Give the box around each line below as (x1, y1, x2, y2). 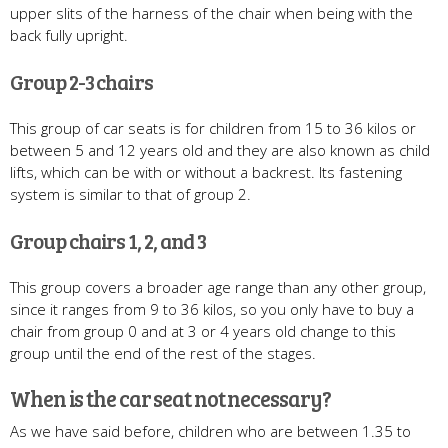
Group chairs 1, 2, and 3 (10, 226, 206, 256)
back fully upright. (10, 25, 128, 46)
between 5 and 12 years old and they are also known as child (10, 140, 430, 161)
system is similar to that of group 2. (10, 184, 251, 205)
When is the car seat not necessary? (10, 383, 331, 414)
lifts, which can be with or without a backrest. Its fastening (10, 162, 402, 183)
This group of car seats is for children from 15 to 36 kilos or (10, 118, 416, 139)
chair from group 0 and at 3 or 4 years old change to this (10, 321, 396, 342)
